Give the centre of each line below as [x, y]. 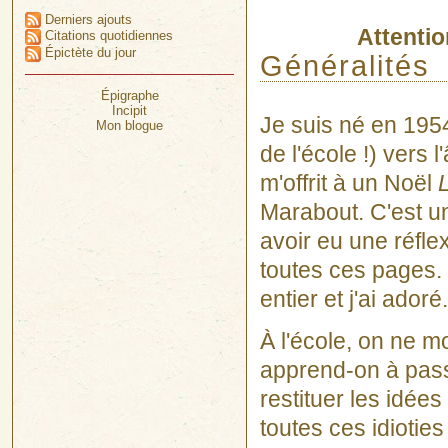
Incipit [129, 111]
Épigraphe [129, 96]
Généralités [344, 65]
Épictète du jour [89, 53]
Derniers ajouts [87, 19]
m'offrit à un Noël [348, 183]
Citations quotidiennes [107, 36]
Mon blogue [129, 126]
